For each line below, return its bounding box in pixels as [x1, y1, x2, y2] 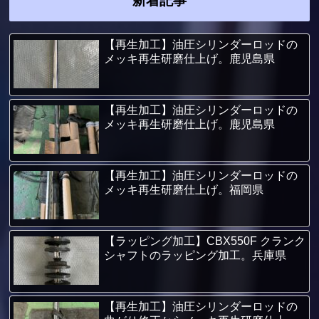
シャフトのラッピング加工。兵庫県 [103, 249, 286, 262]
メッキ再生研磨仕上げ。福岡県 [103, 184, 263, 197]
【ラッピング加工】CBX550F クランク [103, 235, 305, 248]
